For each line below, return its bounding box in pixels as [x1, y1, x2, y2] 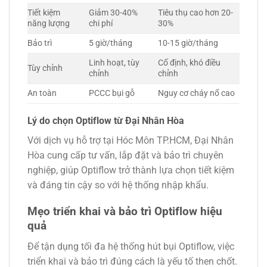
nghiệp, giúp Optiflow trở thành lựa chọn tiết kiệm [27, 164, 234, 176]
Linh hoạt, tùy [89, 57, 140, 68]
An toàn [27, 88, 57, 98]
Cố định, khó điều [158, 57, 221, 68]
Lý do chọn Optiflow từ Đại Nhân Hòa [27, 114, 184, 126]
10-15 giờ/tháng [158, 38, 219, 48]
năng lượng [27, 18, 70, 29]
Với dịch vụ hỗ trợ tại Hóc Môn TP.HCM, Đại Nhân [27, 134, 234, 146]
